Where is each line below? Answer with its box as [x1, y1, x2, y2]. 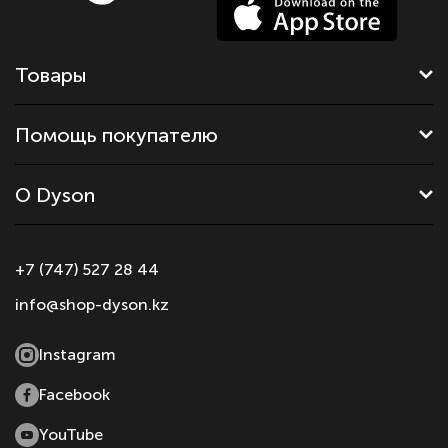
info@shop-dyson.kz [15, 295, 169, 315]
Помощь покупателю [15, 122, 218, 147]
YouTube [39, 425, 103, 445]
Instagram [39, 345, 116, 365]
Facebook [39, 385, 110, 405]
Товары [15, 62, 87, 87]
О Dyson [15, 182, 95, 207]
